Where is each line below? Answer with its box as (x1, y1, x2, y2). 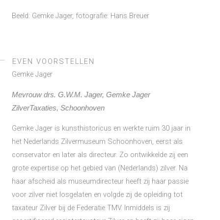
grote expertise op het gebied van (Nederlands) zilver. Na (12, 164, 188, 173)
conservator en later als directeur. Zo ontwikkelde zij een (12, 150, 188, 160)
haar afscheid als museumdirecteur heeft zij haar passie (12, 177, 189, 186)
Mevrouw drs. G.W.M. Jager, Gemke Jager (12, 90, 150, 99)
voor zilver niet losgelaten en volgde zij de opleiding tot (12, 190, 183, 199)
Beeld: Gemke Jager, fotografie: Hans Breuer (12, 11, 149, 20)
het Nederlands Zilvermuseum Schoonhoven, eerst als (12, 137, 183, 146)
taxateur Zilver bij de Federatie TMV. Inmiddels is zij (12, 203, 170, 213)
